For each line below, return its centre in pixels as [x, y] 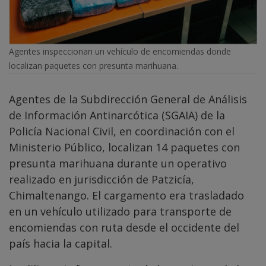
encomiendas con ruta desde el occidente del [124, 227]
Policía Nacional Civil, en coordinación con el [122, 131]
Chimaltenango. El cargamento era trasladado [126, 195]
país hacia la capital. [61, 243]
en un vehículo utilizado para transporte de [120, 211]
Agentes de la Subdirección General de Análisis [128, 99]
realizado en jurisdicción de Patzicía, [102, 179]
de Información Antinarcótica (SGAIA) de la [117, 115]
